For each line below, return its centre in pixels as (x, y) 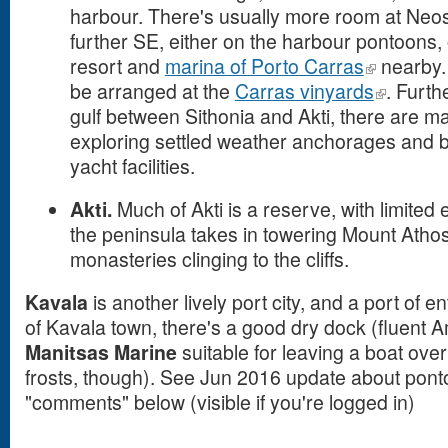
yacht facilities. (132, 166)
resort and (117, 66)
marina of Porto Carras (264, 66)
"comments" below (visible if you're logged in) (220, 402)
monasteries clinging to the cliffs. (209, 259)
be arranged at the (152, 91)
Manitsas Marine (101, 352)
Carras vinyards (304, 91)
